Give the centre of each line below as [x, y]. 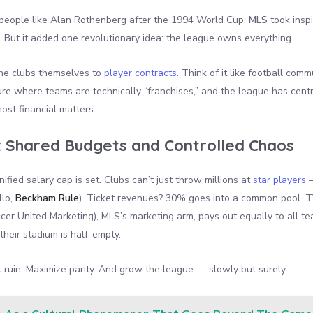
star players [279, 180]
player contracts [140, 73]
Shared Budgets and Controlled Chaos [150, 145]
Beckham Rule [47, 198]
